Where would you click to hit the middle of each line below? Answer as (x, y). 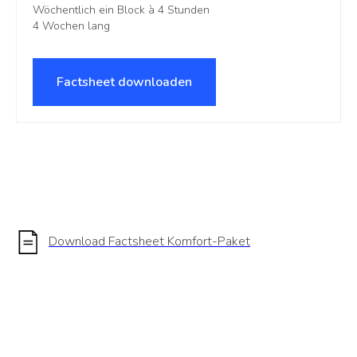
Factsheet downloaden (124, 82)
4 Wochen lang (71, 25)
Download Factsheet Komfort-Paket (149, 241)
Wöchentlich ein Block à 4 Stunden (121, 10)
